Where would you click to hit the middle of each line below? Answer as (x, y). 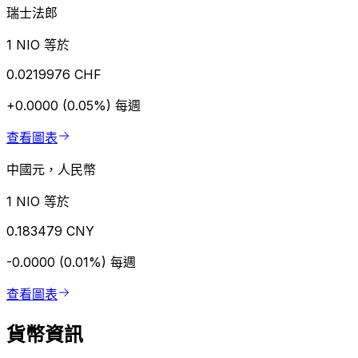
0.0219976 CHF (54, 75)
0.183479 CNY (50, 231)
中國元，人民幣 (51, 170)
